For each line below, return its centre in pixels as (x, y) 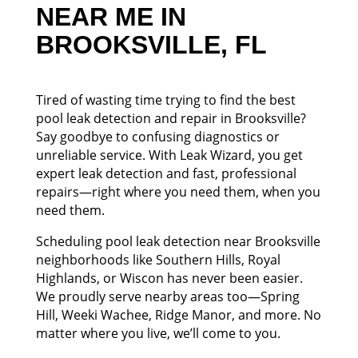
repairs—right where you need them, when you (178, 192)
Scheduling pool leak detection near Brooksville (178, 242)
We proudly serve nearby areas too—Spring (167, 297)
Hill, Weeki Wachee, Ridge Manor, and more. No (178, 315)
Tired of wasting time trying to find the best (165, 100)
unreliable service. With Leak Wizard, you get (169, 155)
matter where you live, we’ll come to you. (158, 334)
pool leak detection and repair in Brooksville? (171, 119)
